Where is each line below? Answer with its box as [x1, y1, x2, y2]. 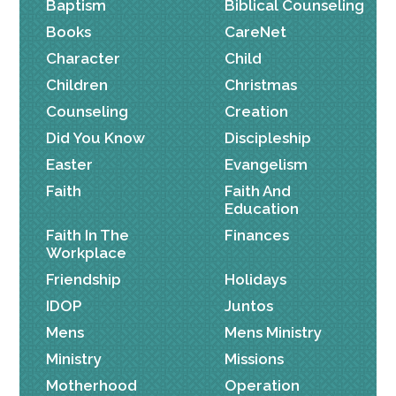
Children [46, 76, 109, 95]
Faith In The [46, 226, 130, 245]
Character [46, 49, 121, 68]
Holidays [225, 270, 286, 289]
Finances [225, 226, 289, 245]
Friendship [46, 270, 122, 289]
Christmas [225, 76, 297, 95]
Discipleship [225, 129, 311, 148]
